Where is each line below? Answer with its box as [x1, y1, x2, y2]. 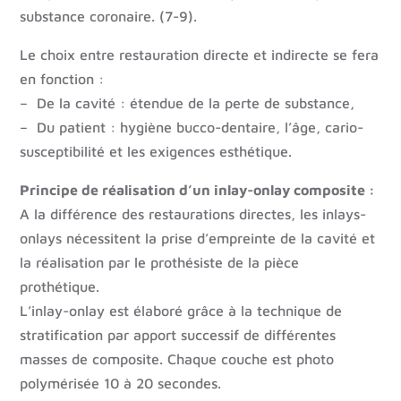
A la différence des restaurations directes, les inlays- [20, 206, 367, 223]
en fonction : [20, 71, 105, 88]
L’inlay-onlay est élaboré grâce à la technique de [20, 303, 343, 320]
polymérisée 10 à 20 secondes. [20, 375, 222, 392]
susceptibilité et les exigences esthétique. [20, 143, 293, 160]
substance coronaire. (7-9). [20, 8, 198, 25]
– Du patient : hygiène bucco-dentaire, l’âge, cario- [20, 119, 364, 136]
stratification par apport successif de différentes [20, 327, 337, 344]
